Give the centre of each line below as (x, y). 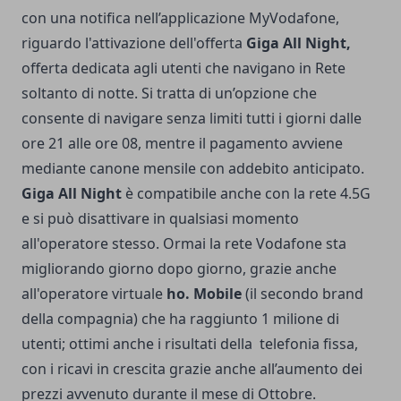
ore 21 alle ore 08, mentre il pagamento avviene (182, 144)
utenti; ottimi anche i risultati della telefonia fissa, (190, 344)
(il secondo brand (304, 294)
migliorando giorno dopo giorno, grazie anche (179, 269)
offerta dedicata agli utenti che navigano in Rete (183, 68)
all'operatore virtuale (92, 294)
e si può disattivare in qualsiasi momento (160, 219)
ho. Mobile (204, 294)
